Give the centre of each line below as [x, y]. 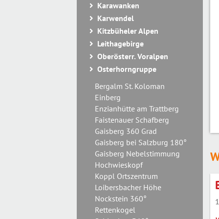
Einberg [108, 97]
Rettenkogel [115, 210]
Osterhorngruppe [127, 69]
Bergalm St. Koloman [130, 86]
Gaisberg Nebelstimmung [137, 153]
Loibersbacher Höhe [128, 187]
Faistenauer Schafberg [132, 120]
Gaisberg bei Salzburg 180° [141, 142]
